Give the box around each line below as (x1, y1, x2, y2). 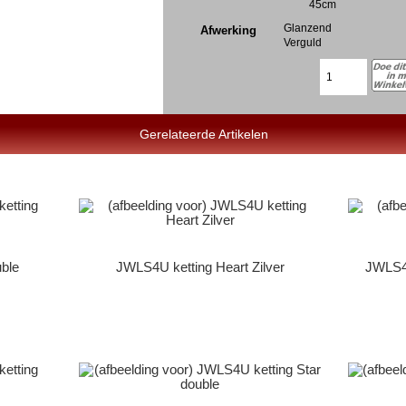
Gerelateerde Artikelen (140, 127, 269, 142)
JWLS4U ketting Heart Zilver (115, 259, 285, 275)
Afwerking (200, 23, 257, 37)
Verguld (284, 35, 323, 48)
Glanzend (284, 21, 333, 34)
